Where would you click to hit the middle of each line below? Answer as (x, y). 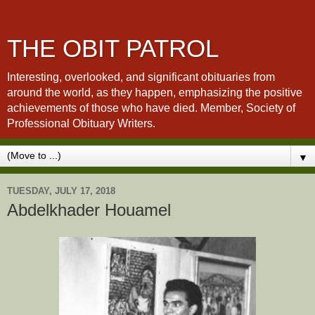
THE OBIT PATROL (113, 49)
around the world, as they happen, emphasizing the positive (155, 92)
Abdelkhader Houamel (89, 210)
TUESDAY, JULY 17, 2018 (61, 191)
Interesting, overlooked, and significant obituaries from (141, 77)
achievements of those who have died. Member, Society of (151, 108)
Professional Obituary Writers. (81, 123)
